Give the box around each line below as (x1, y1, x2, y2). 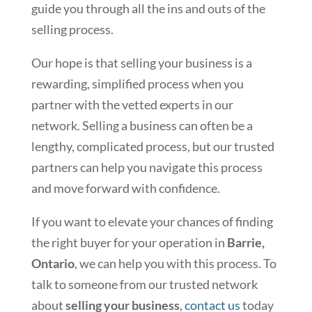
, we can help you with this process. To (74, 256, 276, 272)
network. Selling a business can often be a (31, 118, 253, 134)
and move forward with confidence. (31, 180, 220, 196)
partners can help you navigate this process (31, 159, 263, 175)
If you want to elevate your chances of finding (31, 214, 273, 230)
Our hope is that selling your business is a (31, 55, 252, 71)
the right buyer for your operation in (31, 235, 227, 251)
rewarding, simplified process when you (31, 76, 244, 92)
